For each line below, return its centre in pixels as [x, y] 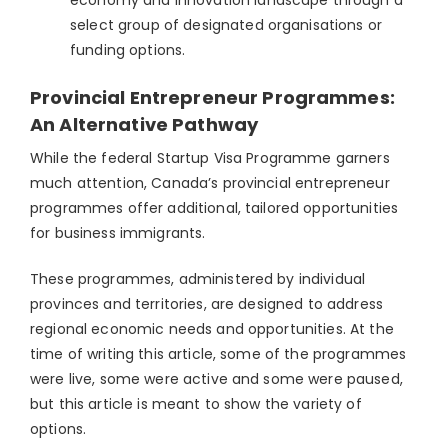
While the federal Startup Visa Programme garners [210, 158]
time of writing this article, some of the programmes [218, 354]
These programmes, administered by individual [198, 279]
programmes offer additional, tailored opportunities [214, 208]
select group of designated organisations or [226, 24]
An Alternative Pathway [144, 124]
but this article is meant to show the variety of [196, 404]
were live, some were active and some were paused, [216, 379]
